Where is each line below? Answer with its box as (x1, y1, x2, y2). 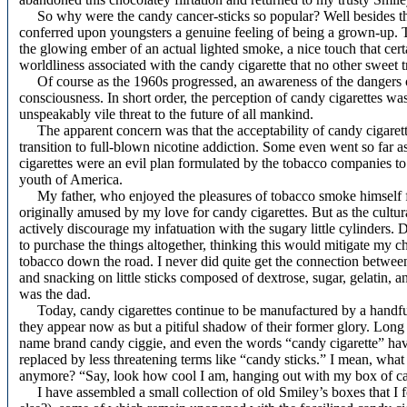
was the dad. (19, 286, 91, 303)
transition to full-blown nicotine (19, 139, 199, 155)
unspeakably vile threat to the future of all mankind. (19, 106, 313, 123)
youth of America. (19, 172, 123, 188)
